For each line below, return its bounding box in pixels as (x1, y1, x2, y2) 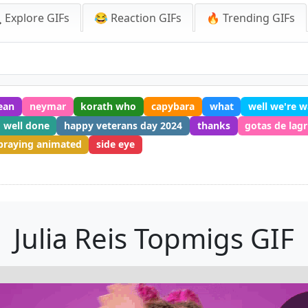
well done (3, 118, 49, 132)
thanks (197, 118, 230, 132)
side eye (96, 137, 135, 151)
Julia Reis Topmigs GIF (14, 219, 294, 258)
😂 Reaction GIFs (94, 10, 181, 25)
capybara (151, 99, 195, 113)
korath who (80, 99, 137, 113)
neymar (29, 99, 66, 113)
